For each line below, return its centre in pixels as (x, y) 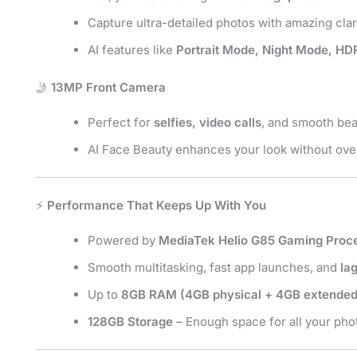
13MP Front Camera (108, 87)
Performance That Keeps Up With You (157, 205)
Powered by (123, 240)
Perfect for (121, 122)
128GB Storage (130, 321)
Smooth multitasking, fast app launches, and (214, 267)
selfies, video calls (208, 122)
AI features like (132, 50)
